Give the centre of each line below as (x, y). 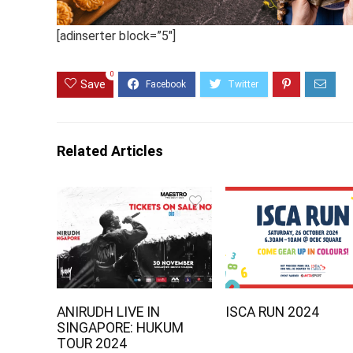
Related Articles (110, 150)
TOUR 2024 (92, 343)
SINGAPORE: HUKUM (121, 327)
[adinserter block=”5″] (116, 35)
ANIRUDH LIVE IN (109, 312)
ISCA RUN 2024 (273, 312)
